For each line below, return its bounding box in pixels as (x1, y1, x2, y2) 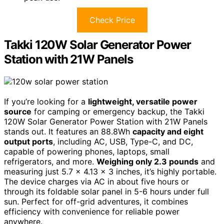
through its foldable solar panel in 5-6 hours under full (4, 186, 209, 196)
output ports (4, 136, 53, 146)
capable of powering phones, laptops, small (4, 146, 169, 156)
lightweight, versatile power (88, 96, 197, 106)
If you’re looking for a (4, 96, 88, 106)
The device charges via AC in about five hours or (4, 176, 189, 186)
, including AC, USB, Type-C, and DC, (53, 136, 193, 146)
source (4, 106, 31, 116)
